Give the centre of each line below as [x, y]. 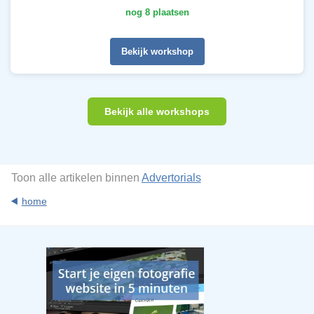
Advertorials [171, 178]
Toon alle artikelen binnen [76, 178]
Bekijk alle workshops [157, 112]
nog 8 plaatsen [157, 13]
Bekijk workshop [157, 52]
